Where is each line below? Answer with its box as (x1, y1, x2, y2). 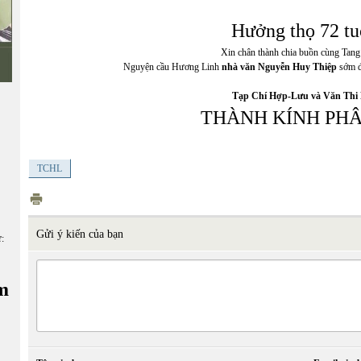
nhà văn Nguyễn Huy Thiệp (222, 61, 337, 73)
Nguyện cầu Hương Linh (123, 61, 222, 73)
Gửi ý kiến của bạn (36, 228, 123, 241)
